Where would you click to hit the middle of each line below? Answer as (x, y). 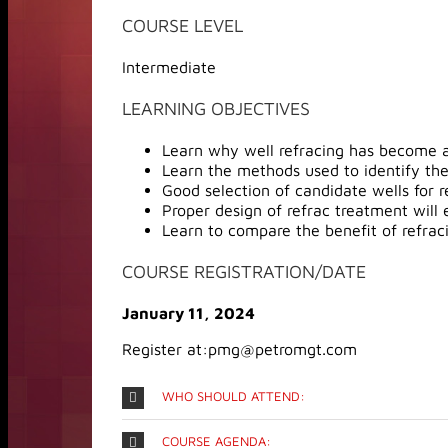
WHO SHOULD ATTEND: (233, 396)
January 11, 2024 (188, 313)
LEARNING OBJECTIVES (216, 108)
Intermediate (169, 67)
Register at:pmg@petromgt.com (239, 349)
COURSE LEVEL (182, 25)
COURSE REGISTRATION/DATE (244, 271)
